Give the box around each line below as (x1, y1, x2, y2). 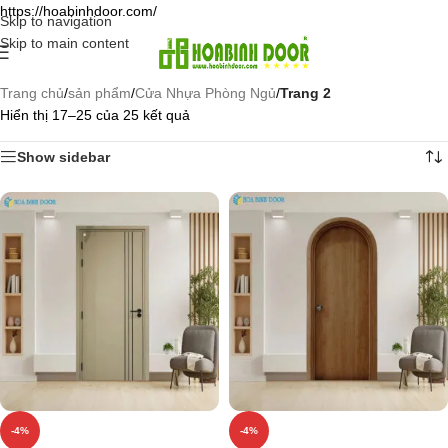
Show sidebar (17, 149, 110, 165)
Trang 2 (280, 85, 331, 101)
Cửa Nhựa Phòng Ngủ (135, 85, 276, 101)
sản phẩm (68, 85, 131, 101)
